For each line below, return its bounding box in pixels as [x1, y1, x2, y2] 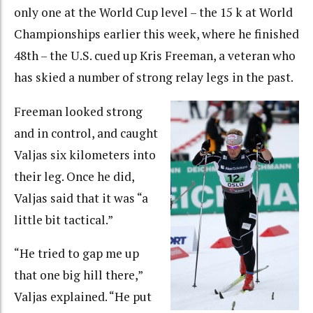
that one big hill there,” [14, 267, 143, 284]
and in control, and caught [14, 124, 158, 141]
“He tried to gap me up [14, 245, 139, 262]
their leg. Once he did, [14, 168, 134, 184]
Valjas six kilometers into [14, 146, 156, 163]
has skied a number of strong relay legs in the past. [14, 69, 293, 86]
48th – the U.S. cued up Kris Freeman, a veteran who [14, 48, 296, 64]
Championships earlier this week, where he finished [14, 26, 299, 43]
